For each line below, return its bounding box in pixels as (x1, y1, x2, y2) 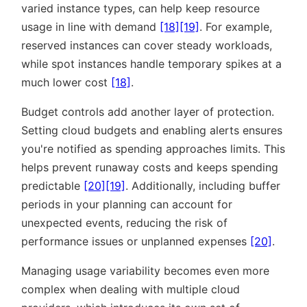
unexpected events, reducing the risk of (21, 216, 228, 230)
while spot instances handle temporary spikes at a (21, 57, 282, 71)
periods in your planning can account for (21, 197, 232, 212)
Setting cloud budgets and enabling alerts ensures (21, 123, 282, 138)
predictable (21, 179, 84, 193)
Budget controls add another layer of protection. (21, 105, 274, 119)
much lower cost (21, 75, 111, 90)
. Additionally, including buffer (125, 179, 280, 193)
